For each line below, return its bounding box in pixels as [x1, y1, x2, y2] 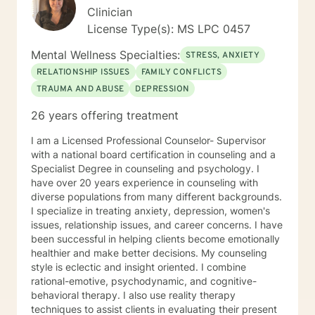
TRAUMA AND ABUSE [37, 84, 124, 95]
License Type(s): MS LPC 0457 [87, 22, 250, 36]
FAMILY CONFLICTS [141, 67, 222, 78]
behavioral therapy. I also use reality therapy [31, 289, 123, 301]
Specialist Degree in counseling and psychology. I [31, 162, 257, 174]
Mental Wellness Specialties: [31, 48, 180, 62]
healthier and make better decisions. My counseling [31, 247, 201, 259]
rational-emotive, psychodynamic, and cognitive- [31, 275, 257, 287]
